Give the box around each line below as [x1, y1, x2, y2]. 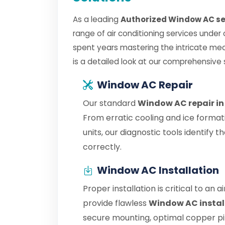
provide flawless [83, 197, 149, 209]
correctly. [83, 141, 122, 153]
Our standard [83, 97, 138, 109]
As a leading [73, 14, 121, 25]
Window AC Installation [97, 163, 219, 177]
